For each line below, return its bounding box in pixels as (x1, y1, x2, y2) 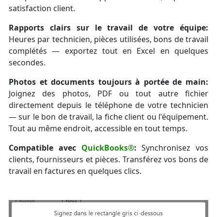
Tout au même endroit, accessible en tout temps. (9, 123, 187, 134)
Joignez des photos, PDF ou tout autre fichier (9, 88, 208, 99)
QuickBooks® (81, 142, 134, 153)
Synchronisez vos (136, 142, 208, 153)
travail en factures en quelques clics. (9, 165, 141, 176)
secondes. (9, 57, 46, 68)
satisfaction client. (9, 2, 75, 14)
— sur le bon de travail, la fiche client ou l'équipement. (9, 111, 208, 122)
